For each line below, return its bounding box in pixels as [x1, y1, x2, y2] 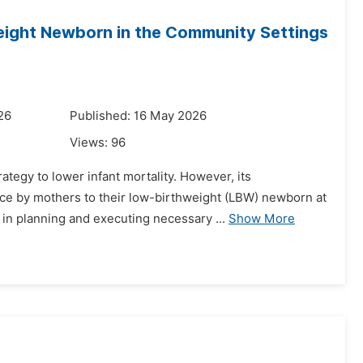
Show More [228, 211, 295, 226]
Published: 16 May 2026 [70, 109, 207, 123]
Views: [70, 135, 111, 150]
